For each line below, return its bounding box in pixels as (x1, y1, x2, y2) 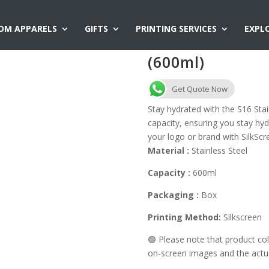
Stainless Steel (189, 145, 247, 156)
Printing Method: (147, 211, 221, 223)
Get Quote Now (171, 83, 228, 94)
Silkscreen (220, 211, 262, 223)
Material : (147, 145, 189, 156)
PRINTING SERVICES (136, 23, 217, 34)
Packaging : (147, 189, 199, 201)
